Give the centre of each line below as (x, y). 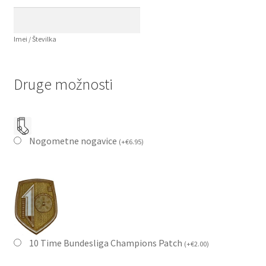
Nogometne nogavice (74, 141)
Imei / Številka (35, 39)
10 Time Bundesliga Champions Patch (106, 243)
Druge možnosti (63, 85)
